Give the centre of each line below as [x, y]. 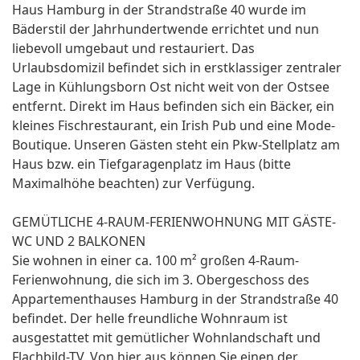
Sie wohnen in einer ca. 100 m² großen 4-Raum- [155, 261]
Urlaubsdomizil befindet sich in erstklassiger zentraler [177, 68]
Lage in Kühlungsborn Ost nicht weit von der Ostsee [171, 87]
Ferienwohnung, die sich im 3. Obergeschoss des [161, 280]
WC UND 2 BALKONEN [79, 241]
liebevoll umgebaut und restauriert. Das [133, 49]
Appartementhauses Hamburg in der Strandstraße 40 [175, 299]
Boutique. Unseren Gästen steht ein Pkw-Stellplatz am [176, 145]
